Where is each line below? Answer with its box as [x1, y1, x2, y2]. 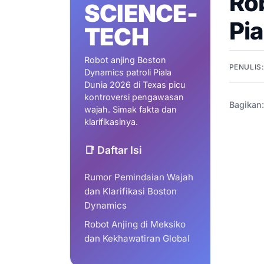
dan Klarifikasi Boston [84, 186, 177, 197]
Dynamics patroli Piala [84, 67, 171, 78]
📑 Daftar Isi [84, 144, 142, 157]
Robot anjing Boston [84, 55, 166, 65]
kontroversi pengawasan [84, 92, 184, 103]
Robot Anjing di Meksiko [84, 219, 186, 230]
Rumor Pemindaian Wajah [84, 171, 193, 183]
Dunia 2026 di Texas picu [84, 80, 186, 90]
